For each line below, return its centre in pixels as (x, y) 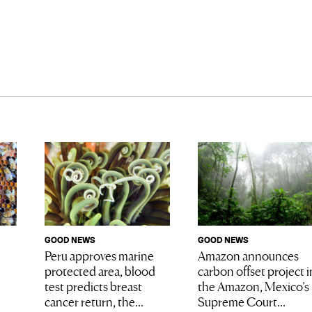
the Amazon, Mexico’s (253, 286)
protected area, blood (100, 271)
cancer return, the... (94, 301)
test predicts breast (93, 286)
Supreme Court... (241, 301)
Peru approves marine (99, 255)
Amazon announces (248, 255)
